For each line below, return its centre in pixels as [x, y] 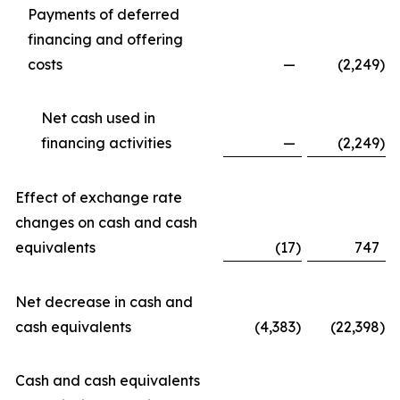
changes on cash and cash [106, 222]
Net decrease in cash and [104, 302]
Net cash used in [98, 118]
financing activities [106, 143]
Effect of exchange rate [99, 197]
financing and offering [105, 39]
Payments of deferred [104, 14]
